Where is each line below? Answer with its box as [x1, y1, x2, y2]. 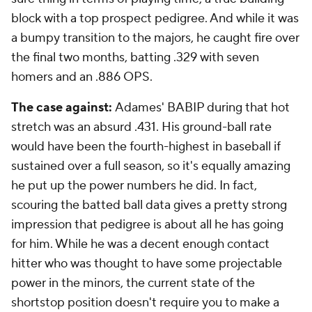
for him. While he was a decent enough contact [11, 236, 270, 252]
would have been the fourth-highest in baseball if [11, 139, 281, 155]
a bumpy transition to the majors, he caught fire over [11, 30, 299, 46]
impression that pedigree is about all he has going [11, 217, 283, 233]
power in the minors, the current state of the [11, 275, 255, 291]
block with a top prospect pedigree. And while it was [11, 10, 299, 26]
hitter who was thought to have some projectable [11, 256, 282, 272]
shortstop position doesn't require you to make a [11, 295, 279, 311]
